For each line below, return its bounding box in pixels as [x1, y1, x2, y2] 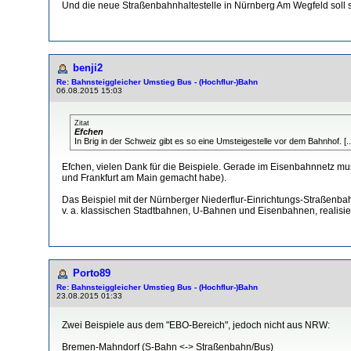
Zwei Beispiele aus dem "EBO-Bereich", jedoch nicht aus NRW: [62, 319, 330, 331]
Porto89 [73, 266, 110, 279]
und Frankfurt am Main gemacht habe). [62, 172, 226, 183]
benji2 [73, 61, 103, 74]
